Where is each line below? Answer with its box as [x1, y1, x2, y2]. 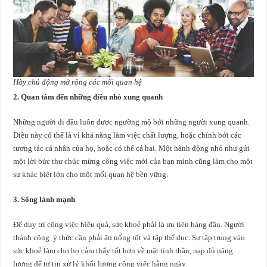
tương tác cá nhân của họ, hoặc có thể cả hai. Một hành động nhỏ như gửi [13, 144, 250, 153]
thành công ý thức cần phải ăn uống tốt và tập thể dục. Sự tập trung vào [13, 233, 246, 243]
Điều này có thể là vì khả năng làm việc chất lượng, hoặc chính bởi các [13, 131, 242, 140]
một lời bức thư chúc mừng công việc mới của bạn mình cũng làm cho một [13, 157, 253, 166]
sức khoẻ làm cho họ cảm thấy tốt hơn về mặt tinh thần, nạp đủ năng [13, 246, 234, 256]
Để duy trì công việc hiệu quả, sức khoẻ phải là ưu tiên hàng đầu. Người [13, 220, 245, 229]
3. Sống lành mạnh [13, 195, 76, 204]
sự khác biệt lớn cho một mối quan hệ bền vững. [13, 170, 169, 179]
